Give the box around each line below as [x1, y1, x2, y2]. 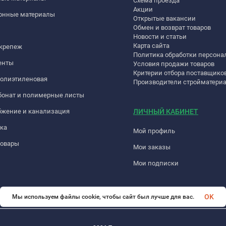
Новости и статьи [133, 32, 187, 40]
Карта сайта [133, 41, 169, 49]
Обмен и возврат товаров [133, 23, 211, 31]
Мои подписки [133, 159, 179, 167]
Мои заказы [133, 143, 171, 151]
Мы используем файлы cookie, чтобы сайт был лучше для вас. [12, 193, 194, 200]
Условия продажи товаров [133, 60, 214, 68]
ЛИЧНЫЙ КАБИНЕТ [133, 107, 198, 116]
